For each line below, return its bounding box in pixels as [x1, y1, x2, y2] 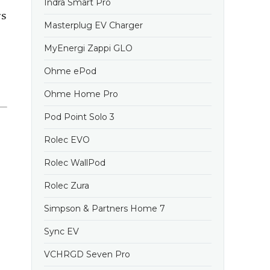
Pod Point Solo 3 [44, 111, 115, 122]
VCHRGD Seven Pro [44, 249, 130, 260]
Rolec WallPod [44, 157, 105, 168]
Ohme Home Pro [44, 89, 118, 99]
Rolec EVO [44, 134, 90, 145]
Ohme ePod [44, 66, 96, 77]
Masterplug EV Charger [44, 20, 143, 31]
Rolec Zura [44, 180, 89, 191]
